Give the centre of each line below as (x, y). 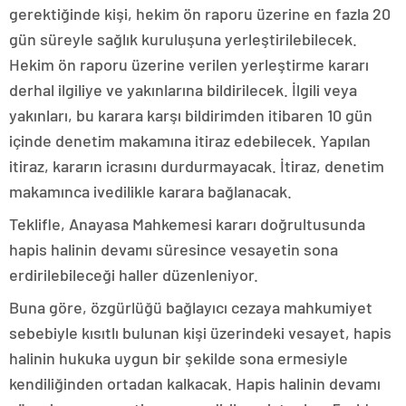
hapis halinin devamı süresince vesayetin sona (174, 250)
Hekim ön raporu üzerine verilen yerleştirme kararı (189, 65)
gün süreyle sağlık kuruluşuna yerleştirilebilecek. (183, 39)
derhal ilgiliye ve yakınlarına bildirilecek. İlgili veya (183, 90)
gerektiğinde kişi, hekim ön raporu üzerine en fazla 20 (200, 14)
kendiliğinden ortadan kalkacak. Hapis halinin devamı (195, 384)
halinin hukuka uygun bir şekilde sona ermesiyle (179, 358)
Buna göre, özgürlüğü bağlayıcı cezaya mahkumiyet (191, 308)
